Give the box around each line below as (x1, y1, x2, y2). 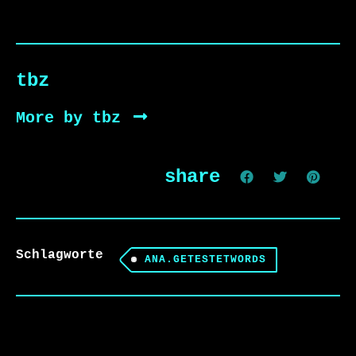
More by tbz (16, 110, 130, 127)
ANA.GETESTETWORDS (145, 253, 266, 265)
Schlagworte (16, 248, 103, 262)
